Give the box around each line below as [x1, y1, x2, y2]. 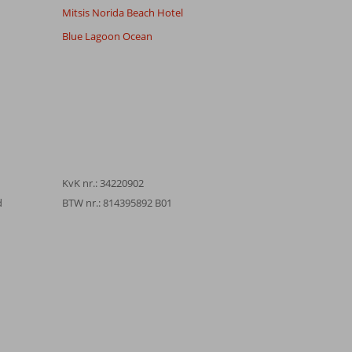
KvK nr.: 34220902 [61, 175, 144, 190]
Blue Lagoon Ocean [61, 28, 152, 43]
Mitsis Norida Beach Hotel [61, 5, 183, 20]
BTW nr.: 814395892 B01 [61, 195, 172, 210]
